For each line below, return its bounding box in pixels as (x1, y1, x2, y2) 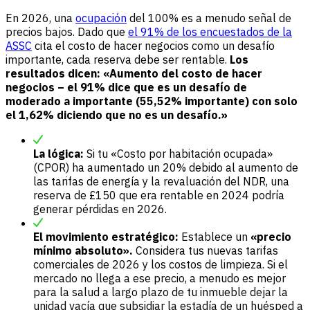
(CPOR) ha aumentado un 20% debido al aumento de (33, 160, 298, 174)
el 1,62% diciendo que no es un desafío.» (6, 107, 228, 122)
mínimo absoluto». (33, 243, 133, 257)
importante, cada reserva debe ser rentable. (6, 52, 230, 66)
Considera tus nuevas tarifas (133, 243, 278, 257)
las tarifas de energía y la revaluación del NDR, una (33, 174, 289, 188)
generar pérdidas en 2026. (33, 201, 167, 216)
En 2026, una (6, 10, 75, 25)
